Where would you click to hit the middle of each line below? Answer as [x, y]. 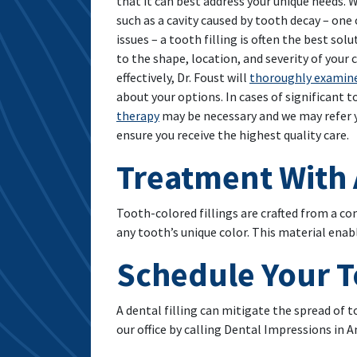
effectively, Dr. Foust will [183, 77]
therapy [138, 116]
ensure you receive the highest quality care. [233, 135]
